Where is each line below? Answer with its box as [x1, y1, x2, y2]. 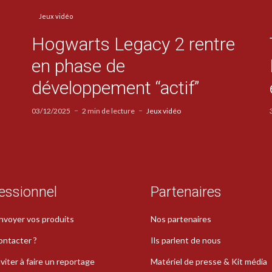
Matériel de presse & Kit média [151, 256, 267, 267]
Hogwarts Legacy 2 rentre [31, 33, 235, 55]
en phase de [31, 55, 125, 76]
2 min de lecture [81, 106, 135, 115]
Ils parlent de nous [151, 234, 221, 245]
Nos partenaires [151, 213, 211, 224]
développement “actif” [31, 76, 199, 98]
